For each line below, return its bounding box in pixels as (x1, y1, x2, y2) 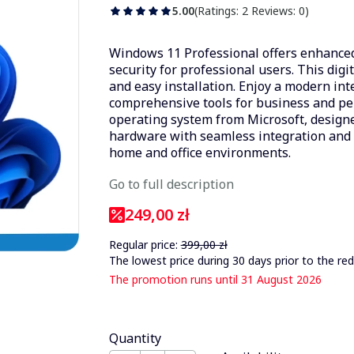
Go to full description (108, 175, 234, 193)
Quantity (108, 330, 161, 347)
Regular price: (108, 237, 178, 252)
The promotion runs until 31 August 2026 (108, 272, 322, 287)
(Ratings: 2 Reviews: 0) (194, 3, 309, 18)
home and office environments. (108, 144, 291, 161)
